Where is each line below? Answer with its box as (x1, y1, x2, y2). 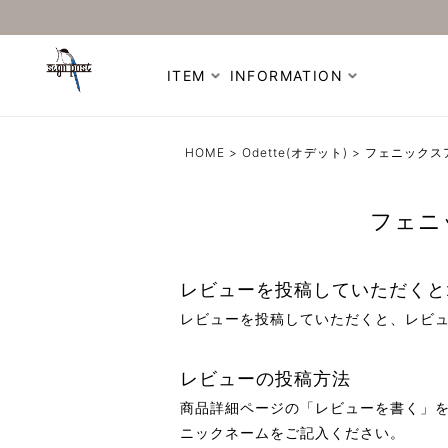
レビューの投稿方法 (180, 368, 351, 389)
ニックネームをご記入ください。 (180, 424, 405, 441)
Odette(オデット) (242, 145, 348, 160)
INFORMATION (229, 67, 344, 84)
